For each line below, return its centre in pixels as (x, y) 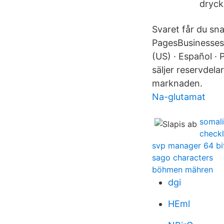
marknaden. (177, 83)
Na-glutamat (179, 97)
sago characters (182, 157)
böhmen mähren (182, 169)
